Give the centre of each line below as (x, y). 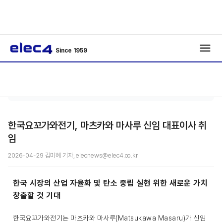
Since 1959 (72, 51)
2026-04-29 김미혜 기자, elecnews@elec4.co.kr (73, 155)
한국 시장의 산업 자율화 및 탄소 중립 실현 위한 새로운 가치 (110, 183)
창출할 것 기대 (37, 195)
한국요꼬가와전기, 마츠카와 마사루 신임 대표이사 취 (108, 125)
